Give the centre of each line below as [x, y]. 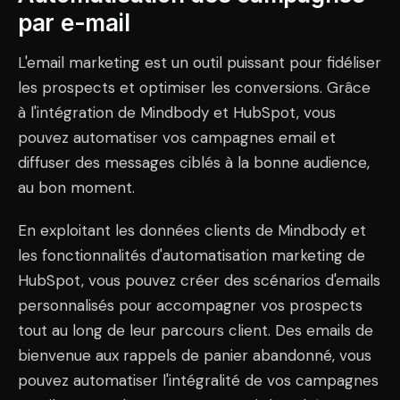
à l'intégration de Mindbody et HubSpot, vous [177, 112]
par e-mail [74, 22]
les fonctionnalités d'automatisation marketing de [192, 255]
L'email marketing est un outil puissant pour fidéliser [200, 62]
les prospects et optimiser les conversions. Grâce [194, 87]
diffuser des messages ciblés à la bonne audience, [194, 162]
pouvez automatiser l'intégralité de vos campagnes [198, 380]
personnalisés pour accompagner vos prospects [190, 305]
